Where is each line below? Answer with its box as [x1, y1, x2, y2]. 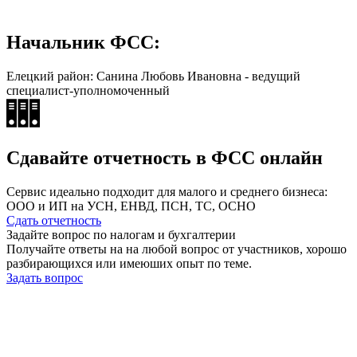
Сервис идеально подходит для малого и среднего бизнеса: [6, 185, 328, 199]
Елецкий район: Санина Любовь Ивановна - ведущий [6, 69, 300, 84]
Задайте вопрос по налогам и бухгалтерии [6, 228, 236, 242]
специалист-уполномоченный [6, 84, 170, 98]
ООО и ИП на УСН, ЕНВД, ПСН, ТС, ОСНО [6, 199, 256, 214]
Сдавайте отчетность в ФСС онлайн [6, 147, 323, 169]
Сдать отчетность [6, 214, 101, 228]
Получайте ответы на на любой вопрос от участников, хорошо [6, 242, 347, 257]
